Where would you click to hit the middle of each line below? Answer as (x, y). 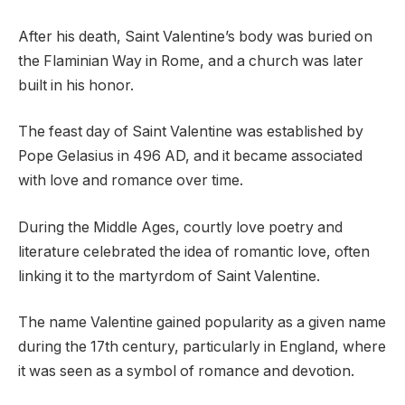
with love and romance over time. (131, 181)
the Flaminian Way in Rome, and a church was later (191, 61)
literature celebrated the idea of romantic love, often (194, 251)
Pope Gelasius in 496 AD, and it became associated (190, 156)
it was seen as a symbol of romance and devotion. (186, 372)
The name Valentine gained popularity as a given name (202, 323)
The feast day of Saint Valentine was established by (191, 132)
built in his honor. (76, 85)
